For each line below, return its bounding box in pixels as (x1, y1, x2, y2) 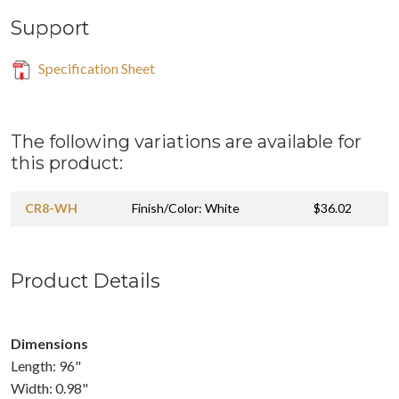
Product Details (11, 268, 160, 292)
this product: (11, 151, 123, 174)
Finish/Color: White (132, 199, 240, 216)
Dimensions (11, 334, 88, 352)
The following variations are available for (11, 130, 362, 152)
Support (11, 15, 89, 39)
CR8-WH (25, 199, 77, 216)
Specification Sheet (36, 59, 155, 77)
